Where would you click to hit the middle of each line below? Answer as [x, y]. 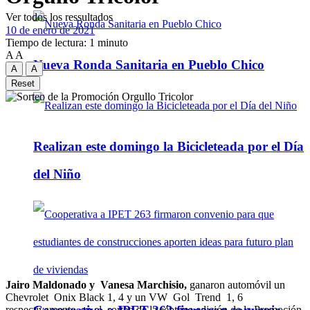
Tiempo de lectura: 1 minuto [67, 42]
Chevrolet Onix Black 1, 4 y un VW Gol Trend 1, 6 [124, 298]
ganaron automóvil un [236, 285]
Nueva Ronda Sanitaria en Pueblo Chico [149, 65]
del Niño [57, 174]
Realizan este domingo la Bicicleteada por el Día [168, 146]
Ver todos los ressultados [59, 17]
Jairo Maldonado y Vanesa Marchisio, [96, 285]
